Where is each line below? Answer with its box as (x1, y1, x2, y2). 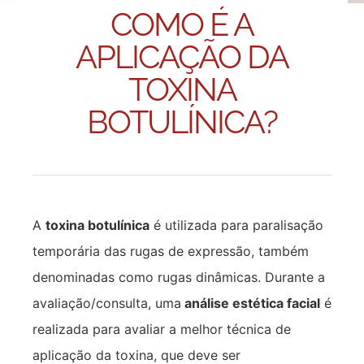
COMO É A (110, 4, 253, 43)
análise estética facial (181, 294, 320, 311)
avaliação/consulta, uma (32, 294, 181, 311)
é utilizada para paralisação (149, 216, 323, 233)
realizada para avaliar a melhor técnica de (32, 320, 291, 337)
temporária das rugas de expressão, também (32, 242, 309, 259)
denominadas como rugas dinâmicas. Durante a (32, 268, 325, 285)
